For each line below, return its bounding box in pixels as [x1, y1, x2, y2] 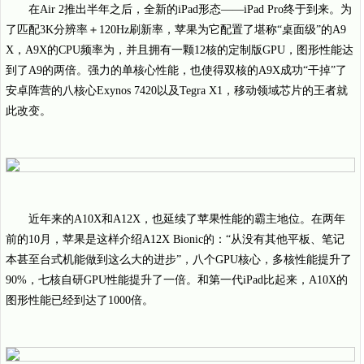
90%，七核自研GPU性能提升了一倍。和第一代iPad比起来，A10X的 [6, 274, 348, 286]
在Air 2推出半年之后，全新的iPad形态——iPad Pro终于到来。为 [28, 3, 352, 15]
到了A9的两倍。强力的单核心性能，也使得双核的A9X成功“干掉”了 [6, 64, 347, 76]
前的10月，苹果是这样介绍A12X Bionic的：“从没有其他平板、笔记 [6, 233, 344, 245]
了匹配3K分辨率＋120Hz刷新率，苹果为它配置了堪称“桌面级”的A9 [6, 24, 346, 36]
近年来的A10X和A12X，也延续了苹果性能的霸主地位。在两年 [28, 213, 345, 225]
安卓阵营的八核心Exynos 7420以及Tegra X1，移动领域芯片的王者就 [6, 84, 348, 97]
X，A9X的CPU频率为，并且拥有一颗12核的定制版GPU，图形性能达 [6, 44, 353, 56]
